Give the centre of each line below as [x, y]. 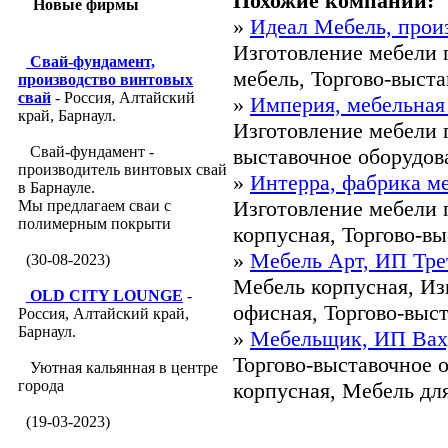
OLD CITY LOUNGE [106, 295]
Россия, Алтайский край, [103, 313]
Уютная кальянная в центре [122, 367]
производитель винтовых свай [122, 169]
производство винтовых [105, 79]
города [41, 385]
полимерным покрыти [94, 223]
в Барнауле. [56, 187]
